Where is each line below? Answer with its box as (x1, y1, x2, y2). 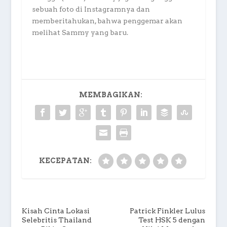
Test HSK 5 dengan (138, 216, 206, 224)
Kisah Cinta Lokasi (21, 207, 90, 215)
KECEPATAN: (39, 157, 92, 165)
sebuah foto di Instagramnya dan (31, 5, 150, 14)
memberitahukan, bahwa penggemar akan (31, 17, 182, 25)
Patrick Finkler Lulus (130, 207, 206, 215)
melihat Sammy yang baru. (31, 28, 128, 37)
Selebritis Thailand (21, 216, 92, 224)
